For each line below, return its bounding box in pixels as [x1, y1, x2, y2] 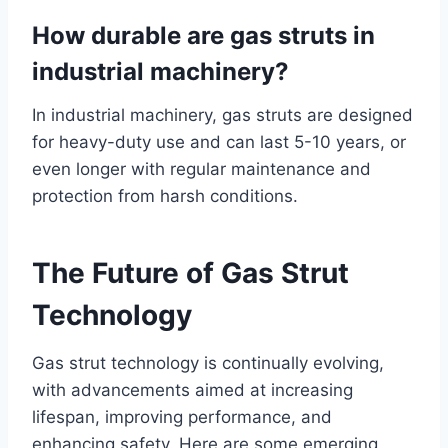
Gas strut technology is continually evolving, [32, 352, 384, 373]
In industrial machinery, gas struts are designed [32, 104, 413, 125]
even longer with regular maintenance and [32, 158, 371, 179]
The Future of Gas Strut [32, 255, 349, 290]
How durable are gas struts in [32, 20, 375, 50]
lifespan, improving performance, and [32, 406, 332, 427]
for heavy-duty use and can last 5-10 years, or [32, 131, 406, 152]
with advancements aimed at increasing [32, 379, 353, 400]
